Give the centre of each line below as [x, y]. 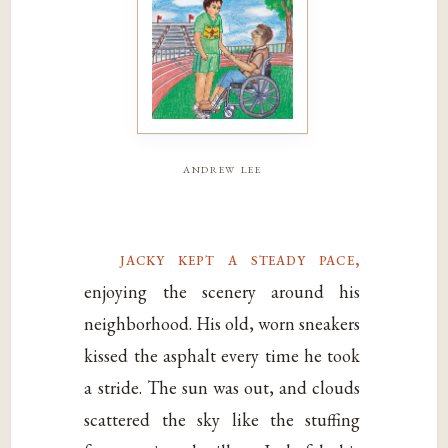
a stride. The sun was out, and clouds [222, 388]
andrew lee [222, 167]
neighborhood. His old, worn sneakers [222, 324]
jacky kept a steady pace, [240, 259]
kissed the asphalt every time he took [222, 356]
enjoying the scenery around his [222, 292]
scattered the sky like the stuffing [222, 420]
